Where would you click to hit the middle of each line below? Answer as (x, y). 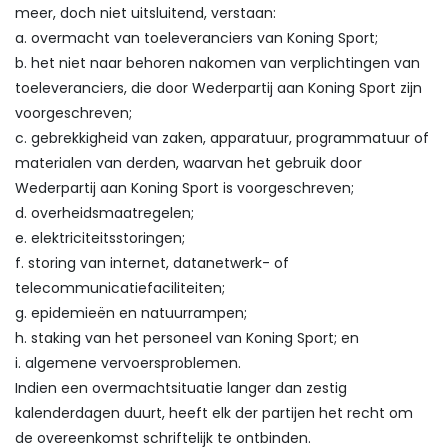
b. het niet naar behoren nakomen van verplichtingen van (217, 63)
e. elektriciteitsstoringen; (100, 238)
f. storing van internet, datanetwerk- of (152, 263)
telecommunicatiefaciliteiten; (120, 288)
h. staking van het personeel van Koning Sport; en (187, 338)
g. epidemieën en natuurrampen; (131, 313)
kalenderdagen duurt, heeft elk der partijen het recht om (214, 413)
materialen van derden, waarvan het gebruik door (188, 163)
